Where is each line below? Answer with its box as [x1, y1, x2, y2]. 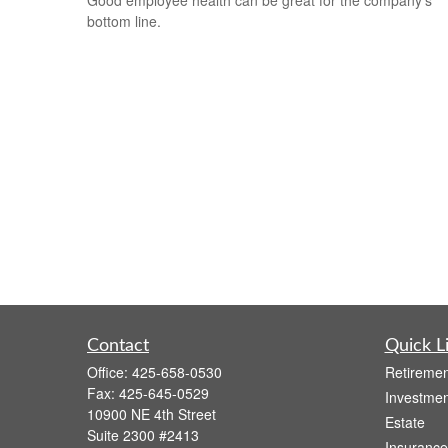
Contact [87, 337, 149, 356]
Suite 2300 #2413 [87, 425, 199, 446]
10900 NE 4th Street [87, 404, 216, 425]
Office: [87, 362, 132, 383]
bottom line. [87, 10, 161, 31]
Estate [384, 412, 425, 433]
